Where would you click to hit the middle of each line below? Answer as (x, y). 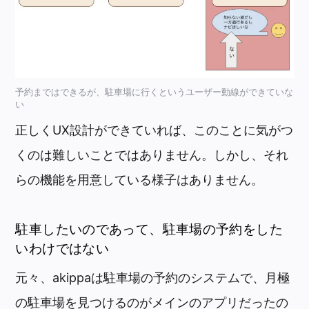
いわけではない (62, 248)
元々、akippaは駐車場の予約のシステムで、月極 (153, 277)
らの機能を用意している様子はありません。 (140, 180)
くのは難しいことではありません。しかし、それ (152, 155)
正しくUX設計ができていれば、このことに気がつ (154, 130)
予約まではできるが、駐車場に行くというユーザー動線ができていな (154, 92)
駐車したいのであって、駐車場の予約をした (149, 229)
